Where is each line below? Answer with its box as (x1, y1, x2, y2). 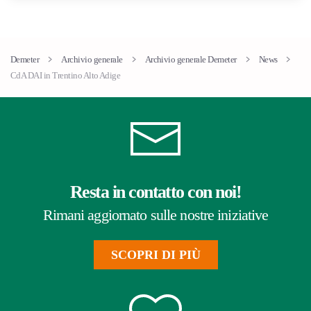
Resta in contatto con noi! (69, 182, 242, 203)
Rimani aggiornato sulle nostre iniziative (42, 206, 269, 224)
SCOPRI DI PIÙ (110, 248, 201, 262)
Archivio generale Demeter (144, 54, 237, 65)
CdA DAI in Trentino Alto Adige (10, 70, 121, 81)
